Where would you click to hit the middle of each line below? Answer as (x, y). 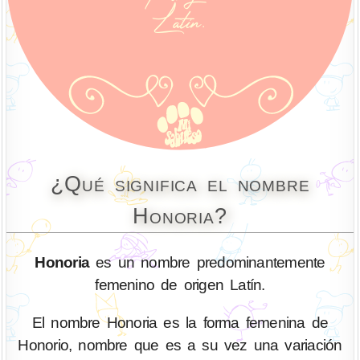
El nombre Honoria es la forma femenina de (180, 323)
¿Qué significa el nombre (180, 184)
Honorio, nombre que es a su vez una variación (180, 346)
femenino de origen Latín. (180, 284)
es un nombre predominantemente (207, 262)
